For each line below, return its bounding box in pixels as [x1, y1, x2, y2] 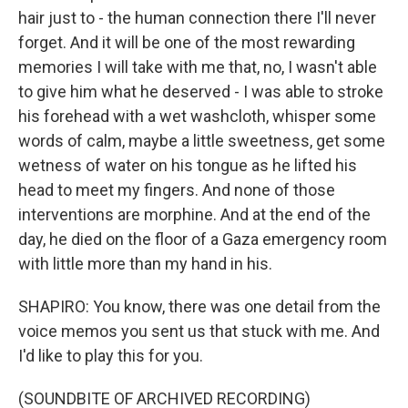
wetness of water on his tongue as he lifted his [18, 156, 357, 175]
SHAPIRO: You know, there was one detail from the [18, 297, 381, 316]
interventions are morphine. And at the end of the [18, 205, 371, 224]
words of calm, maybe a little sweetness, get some [18, 131, 385, 150]
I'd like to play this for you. [18, 346, 203, 365]
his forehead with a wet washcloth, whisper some [18, 107, 376, 126]
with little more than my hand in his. [18, 254, 272, 273]
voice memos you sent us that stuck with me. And [18, 321, 380, 341]
